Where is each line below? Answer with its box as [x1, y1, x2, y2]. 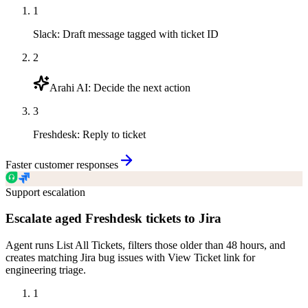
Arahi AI [49, 81, 88, 93]
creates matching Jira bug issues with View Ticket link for [5, 251, 255, 263]
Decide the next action [93, 81, 190, 93]
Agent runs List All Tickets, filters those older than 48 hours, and [5, 239, 285, 251]
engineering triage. [5, 263, 86, 276]
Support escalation [5, 186, 85, 198]
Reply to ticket [82, 128, 146, 140]
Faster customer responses [5, 158, 118, 170]
